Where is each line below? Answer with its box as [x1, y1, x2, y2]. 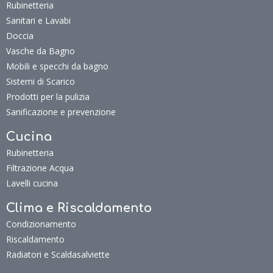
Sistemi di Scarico [6, 76, 75, 87]
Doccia [6, 30, 34, 41]
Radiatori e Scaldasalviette [6, 249, 110, 260]
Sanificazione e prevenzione [6, 106, 116, 118]
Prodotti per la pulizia [6, 91, 90, 102]
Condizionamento [6, 218, 76, 230]
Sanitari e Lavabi [6, 15, 71, 26]
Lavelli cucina [6, 177, 58, 189]
